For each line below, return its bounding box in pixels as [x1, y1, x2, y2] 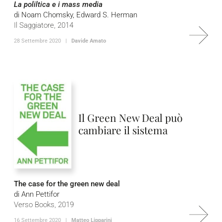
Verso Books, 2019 [14, 200, 74, 209]
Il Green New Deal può [78, 111, 183, 124]
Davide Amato [71, 38, 106, 44]
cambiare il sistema [78, 123, 168, 137]
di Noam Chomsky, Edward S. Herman [14, 10, 137, 19]
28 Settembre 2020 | [14, 38, 71, 44]
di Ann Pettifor [14, 190, 59, 199]
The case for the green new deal [14, 179, 120, 188]
